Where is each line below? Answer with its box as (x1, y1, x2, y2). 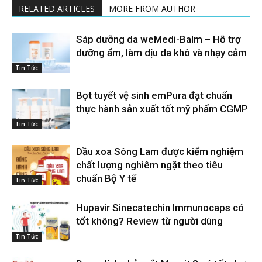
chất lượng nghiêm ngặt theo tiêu (76, 159, 223, 171)
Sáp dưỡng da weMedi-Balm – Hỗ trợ (76, 33, 241, 45)
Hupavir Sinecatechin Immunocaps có (76, 202, 244, 213)
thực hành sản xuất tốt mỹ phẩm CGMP (76, 103, 248, 115)
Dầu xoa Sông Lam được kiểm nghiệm (76, 146, 243, 157)
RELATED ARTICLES (19, 3, 95, 14)
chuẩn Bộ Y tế (76, 173, 136, 184)
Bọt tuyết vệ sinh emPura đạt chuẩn (76, 89, 232, 101)
